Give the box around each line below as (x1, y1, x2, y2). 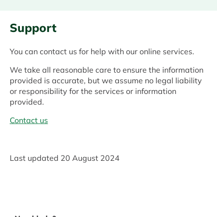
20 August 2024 (61, 153, 120, 163)
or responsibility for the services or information (10, 86, 176, 96)
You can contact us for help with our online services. (10, 46, 194, 57)
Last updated (10, 153, 59, 163)
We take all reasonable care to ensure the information (10, 65, 203, 75)
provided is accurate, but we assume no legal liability (10, 76, 202, 86)
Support (10, 20, 57, 35)
